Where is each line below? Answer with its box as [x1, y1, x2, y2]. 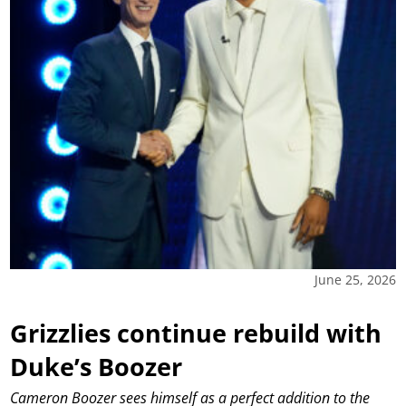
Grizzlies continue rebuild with [10, 316, 382, 351]
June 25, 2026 [314, 271, 396, 289]
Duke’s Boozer [10, 350, 183, 384]
